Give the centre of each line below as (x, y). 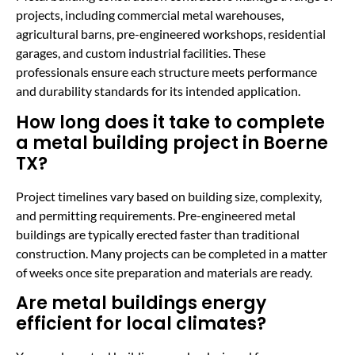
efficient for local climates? (141, 324)
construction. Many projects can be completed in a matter (172, 253)
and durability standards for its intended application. (158, 91)
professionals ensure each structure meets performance (166, 72)
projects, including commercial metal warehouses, (150, 15)
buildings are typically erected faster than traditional (158, 234)
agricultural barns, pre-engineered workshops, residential (171, 34)
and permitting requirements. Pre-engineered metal (156, 215)
